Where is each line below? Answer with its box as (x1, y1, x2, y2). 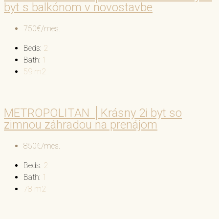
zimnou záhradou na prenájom (4, 117, 157, 131)
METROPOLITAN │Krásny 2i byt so (4, 106, 182, 120)
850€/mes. (23, 141, 60, 151)
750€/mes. (23, 24, 60, 34)
